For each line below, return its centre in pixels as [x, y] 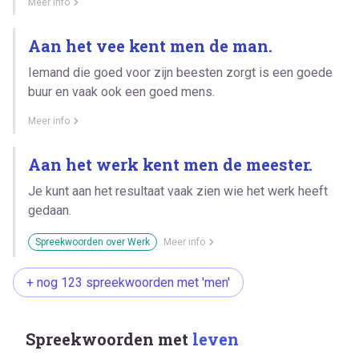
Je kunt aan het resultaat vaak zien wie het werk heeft [178, 191]
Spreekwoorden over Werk [93, 242]
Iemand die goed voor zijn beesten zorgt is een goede [180, 72]
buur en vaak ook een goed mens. [121, 91]
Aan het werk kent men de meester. [170, 164]
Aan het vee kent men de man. [150, 45]
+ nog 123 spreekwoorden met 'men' [128, 282]
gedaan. [50, 210]
